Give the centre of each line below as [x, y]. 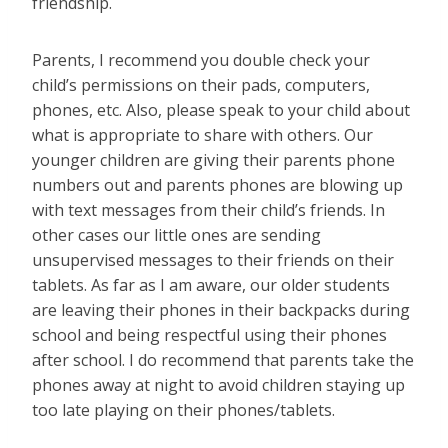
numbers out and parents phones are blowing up [217, 185]
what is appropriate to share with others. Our [202, 135]
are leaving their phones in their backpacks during [221, 310]
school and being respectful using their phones [209, 335]
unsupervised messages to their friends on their [213, 260]
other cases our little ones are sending [176, 235]
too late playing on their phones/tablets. [183, 410]
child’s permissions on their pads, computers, [201, 85]
